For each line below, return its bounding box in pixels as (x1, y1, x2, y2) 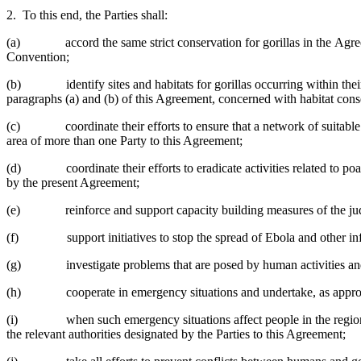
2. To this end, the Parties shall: (6, 7, 168, 22)
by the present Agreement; (6, 175, 139, 189)
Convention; (6, 49, 69, 64)
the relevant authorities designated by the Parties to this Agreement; (6, 326, 346, 341)
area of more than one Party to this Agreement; (6, 133, 243, 147)
